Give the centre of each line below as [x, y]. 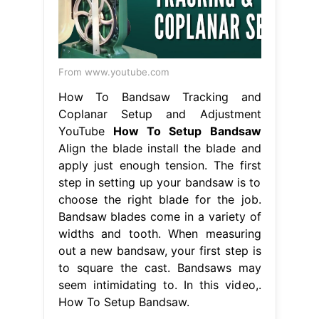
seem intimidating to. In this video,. [159, 284]
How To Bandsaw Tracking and [159, 96]
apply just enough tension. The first [159, 165]
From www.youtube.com [114, 72]
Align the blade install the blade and [159, 148]
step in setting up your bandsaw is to [159, 182]
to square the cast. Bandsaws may [159, 267]
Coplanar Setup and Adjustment [159, 114]
